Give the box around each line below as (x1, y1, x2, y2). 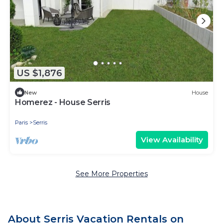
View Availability (141, 135, 203, 145)
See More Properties (75, 169, 148, 179)
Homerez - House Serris (15, 98, 111, 108)
